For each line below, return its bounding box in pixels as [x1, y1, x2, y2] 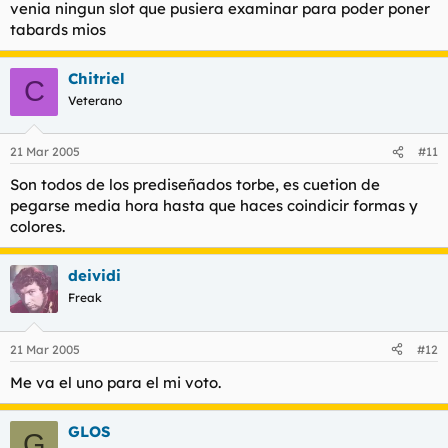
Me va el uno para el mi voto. [10, 372, 221, 392]
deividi [68, 266, 121, 286]
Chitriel [68, 68, 125, 88]
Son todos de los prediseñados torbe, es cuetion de [10, 175, 380, 195]
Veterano [68, 92, 122, 108]
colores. [10, 217, 65, 237]
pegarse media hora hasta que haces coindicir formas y [10, 196, 418, 216]
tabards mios [10, 19, 106, 39]
